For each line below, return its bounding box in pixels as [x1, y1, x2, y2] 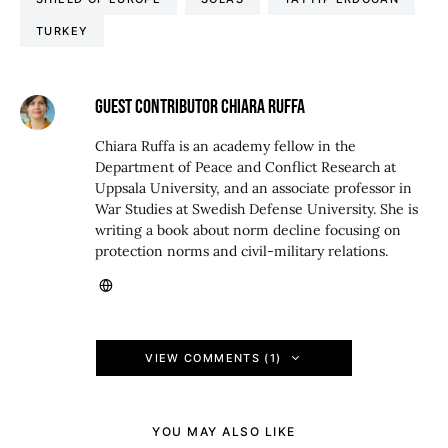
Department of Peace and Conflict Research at [94, 158, 396, 176]
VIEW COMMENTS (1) [145, 351, 282, 365]
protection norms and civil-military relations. [94, 242, 388, 260]
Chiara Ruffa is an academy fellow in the [94, 137, 356, 155]
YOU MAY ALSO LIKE [152, 424, 296, 439]
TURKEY [36, 24, 89, 38]
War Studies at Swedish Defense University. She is [94, 200, 418, 218]
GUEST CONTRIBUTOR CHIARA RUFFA [94, 95, 305, 119]
